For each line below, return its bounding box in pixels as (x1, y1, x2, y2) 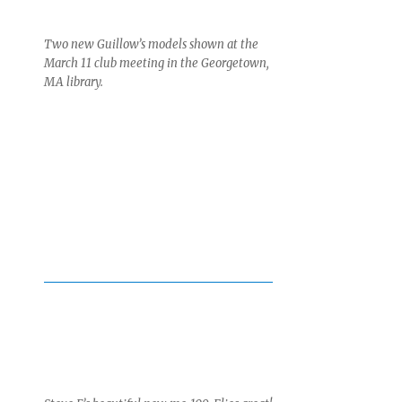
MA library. (44, 74, 107, 91)
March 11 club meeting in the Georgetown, (44, 56, 270, 72)
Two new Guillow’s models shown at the (44, 37, 259, 53)
